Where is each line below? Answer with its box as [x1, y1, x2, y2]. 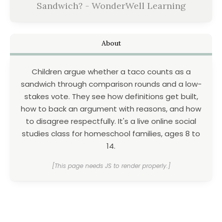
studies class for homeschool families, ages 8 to [22, 128, 200, 139]
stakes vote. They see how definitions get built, [24, 91, 198, 102]
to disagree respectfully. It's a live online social [26, 116, 196, 127]
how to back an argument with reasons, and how [21, 104, 201, 114]
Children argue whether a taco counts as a [31, 66, 191, 77]
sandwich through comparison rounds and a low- [20, 79, 202, 90]
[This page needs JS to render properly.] [52, 162, 170, 170]
